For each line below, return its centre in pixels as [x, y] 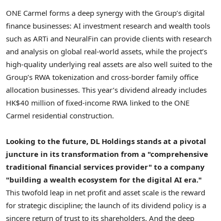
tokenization [73, 77]
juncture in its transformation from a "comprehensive [107, 154]
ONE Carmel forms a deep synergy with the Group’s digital [105, 13]
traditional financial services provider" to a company [105, 166]
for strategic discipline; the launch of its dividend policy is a [106, 205]
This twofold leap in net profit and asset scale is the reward [106, 192]
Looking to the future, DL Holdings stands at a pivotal [106, 141]
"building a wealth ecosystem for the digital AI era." [104, 179]
